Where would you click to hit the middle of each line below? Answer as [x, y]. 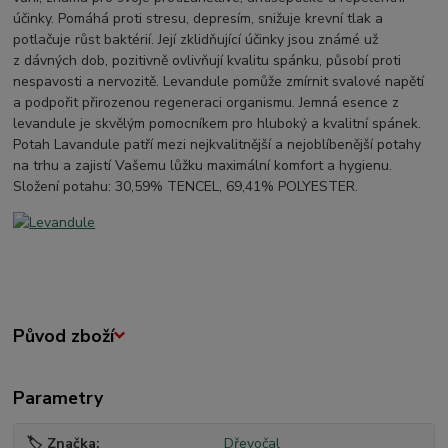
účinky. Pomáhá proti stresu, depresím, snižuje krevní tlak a [198, 18]
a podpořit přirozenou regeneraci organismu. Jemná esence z [206, 102]
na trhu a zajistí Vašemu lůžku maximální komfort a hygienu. [203, 165]
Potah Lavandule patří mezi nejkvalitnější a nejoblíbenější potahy [217, 144]
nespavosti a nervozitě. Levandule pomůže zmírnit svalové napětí [219, 81]
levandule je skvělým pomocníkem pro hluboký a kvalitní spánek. [217, 123]
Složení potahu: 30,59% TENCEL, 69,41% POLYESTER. [186, 186]
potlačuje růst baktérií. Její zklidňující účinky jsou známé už [196, 39]
